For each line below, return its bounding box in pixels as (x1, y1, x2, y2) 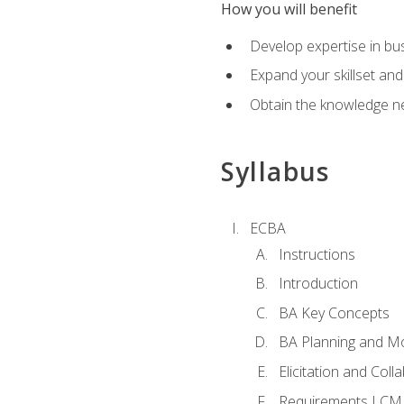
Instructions (278, 243, 355, 264)
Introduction (278, 273, 358, 294)
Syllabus (220, 154, 330, 189)
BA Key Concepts (278, 302, 390, 323)
